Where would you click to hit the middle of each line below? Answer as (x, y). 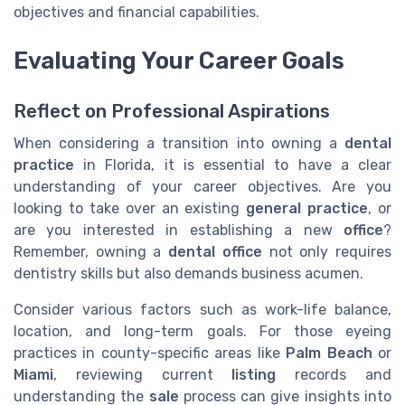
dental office (215, 252)
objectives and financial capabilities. (137, 12)
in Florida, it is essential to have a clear (233, 165)
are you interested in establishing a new (179, 231)
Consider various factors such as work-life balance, (202, 310)
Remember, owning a (91, 252)
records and (334, 375)
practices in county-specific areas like (150, 353)
